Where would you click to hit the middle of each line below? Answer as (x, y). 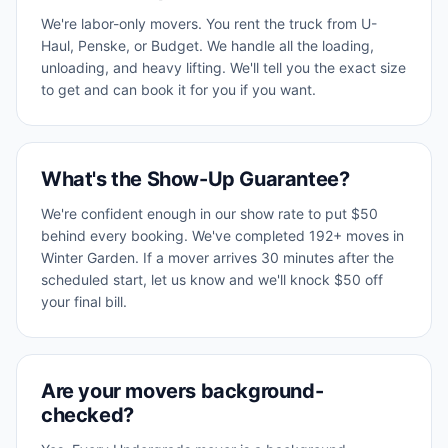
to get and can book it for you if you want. (178, 89)
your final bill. (84, 301)
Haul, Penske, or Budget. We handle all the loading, (207, 45)
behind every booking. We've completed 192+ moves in (222, 235)
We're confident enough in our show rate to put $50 (209, 213)
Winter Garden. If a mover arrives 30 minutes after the (217, 257)
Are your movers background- (182, 391)
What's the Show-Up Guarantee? (195, 179)
